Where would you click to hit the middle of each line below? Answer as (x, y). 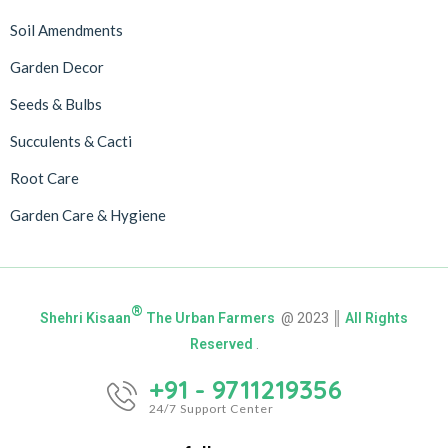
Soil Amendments (66, 29)
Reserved (222, 343)
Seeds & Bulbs (56, 103)
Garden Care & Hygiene (88, 214)
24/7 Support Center (211, 408)
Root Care (44, 177)
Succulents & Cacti (71, 140)
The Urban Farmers (210, 317)
